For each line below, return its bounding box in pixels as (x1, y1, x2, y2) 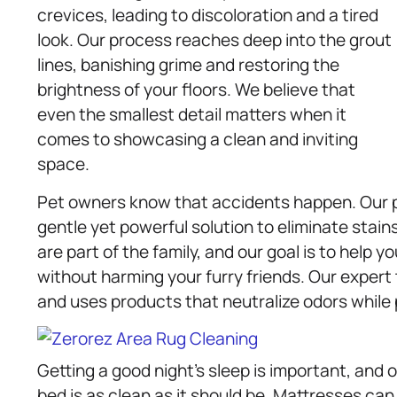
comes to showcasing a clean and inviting (37, 128, 358, 152)
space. (37, 152, 90, 176)
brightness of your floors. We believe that (37, 78, 355, 102)
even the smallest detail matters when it (37, 103, 346, 127)
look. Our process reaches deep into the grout (37, 28, 392, 52)
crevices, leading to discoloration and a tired (37, 4, 378, 27)
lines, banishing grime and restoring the (37, 53, 339, 77)
